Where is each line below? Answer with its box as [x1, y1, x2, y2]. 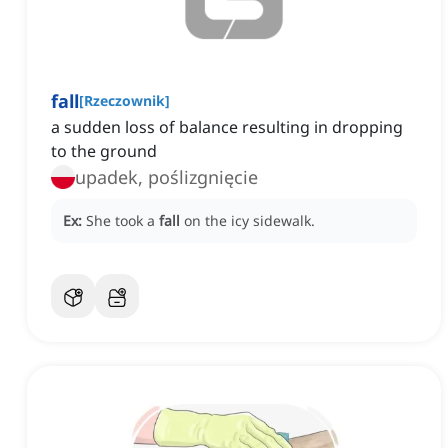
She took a [86, 211, 159, 231]
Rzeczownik [84, 91, 165, 111]
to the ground [51, 140, 157, 163]
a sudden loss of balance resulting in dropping [51, 116, 403, 139]
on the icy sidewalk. [184, 211, 315, 231]
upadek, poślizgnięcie [75, 165, 258, 190]
